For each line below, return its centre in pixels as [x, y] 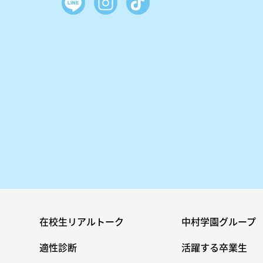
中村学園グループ [218, 221]
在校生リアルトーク [82, 221]
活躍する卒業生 [214, 247]
